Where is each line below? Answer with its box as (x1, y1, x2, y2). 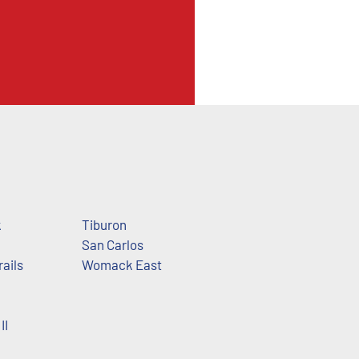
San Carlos (81, 236, 143, 252)
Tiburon (81, 216, 127, 232)
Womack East (81, 256, 162, 272)
